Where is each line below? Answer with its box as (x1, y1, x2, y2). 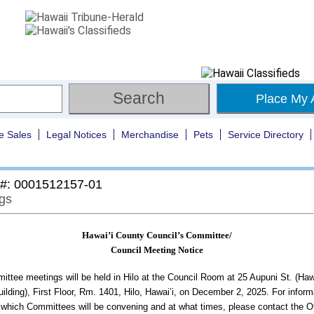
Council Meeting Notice (111, 245, 203, 255)
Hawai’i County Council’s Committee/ (82, 230, 232, 240)
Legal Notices (46, 129, 107, 140)
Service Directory (228, 129, 303, 140)
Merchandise (121, 129, 179, 140)
